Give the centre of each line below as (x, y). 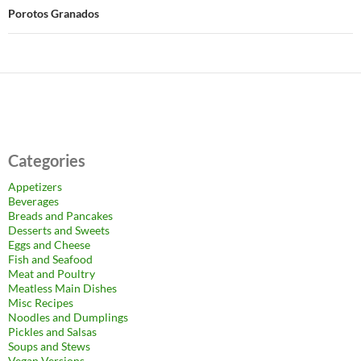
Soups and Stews (49, 346)
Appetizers (35, 187)
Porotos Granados (54, 13)
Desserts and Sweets (59, 230)
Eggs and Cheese (49, 245)
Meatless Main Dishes (62, 288)
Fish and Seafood (50, 259)
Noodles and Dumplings (68, 317)
